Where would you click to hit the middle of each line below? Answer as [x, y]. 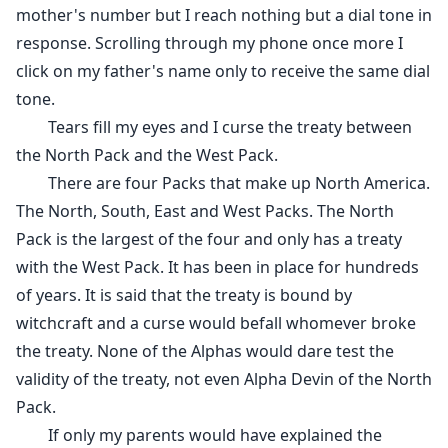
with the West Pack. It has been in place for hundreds [217, 267]
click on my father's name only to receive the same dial [223, 71]
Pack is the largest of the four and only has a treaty [209, 239]
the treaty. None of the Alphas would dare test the [205, 351]
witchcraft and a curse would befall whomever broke [216, 323]
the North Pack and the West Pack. [151, 155]
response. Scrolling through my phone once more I [209, 43]
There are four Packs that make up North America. [223, 183]
